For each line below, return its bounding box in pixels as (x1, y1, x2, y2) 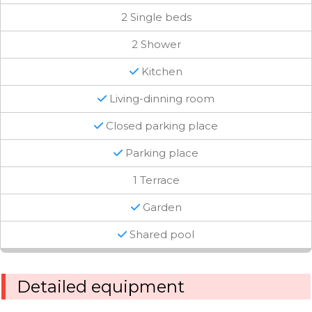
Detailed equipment (17, 276, 185, 297)
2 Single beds (120, 10, 192, 24)
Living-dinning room (107, 92, 214, 106)
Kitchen (139, 65, 182, 79)
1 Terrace (132, 173, 180, 187)
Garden (139, 201, 182, 214)
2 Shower (131, 38, 181, 52)
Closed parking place (103, 119, 218, 133)
